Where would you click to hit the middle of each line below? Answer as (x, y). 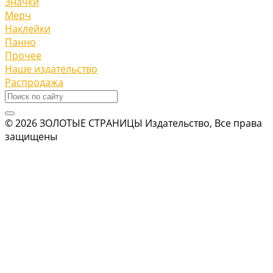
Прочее (23, 55)
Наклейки (28, 28)
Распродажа (34, 82)
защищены (31, 136)
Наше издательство (51, 69)
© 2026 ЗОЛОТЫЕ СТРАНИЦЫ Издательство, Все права (133, 123)
